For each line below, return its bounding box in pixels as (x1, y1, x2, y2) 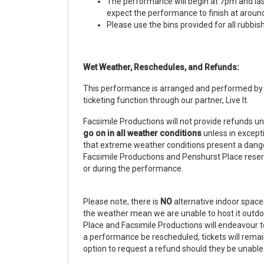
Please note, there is (83, 197, 160, 207)
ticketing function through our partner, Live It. (83, 95, 249, 105)
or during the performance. (83, 164, 183, 174)
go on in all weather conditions (83, 128, 203, 138)
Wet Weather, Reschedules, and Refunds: (83, 62, 239, 72)
